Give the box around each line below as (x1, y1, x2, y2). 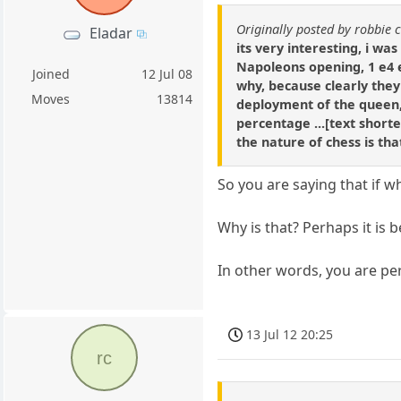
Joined (31, 65, 70, 83)
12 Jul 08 (141, 65, 193, 83)
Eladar (89, 23, 132, 44)
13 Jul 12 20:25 (246, 325, 334, 343)
